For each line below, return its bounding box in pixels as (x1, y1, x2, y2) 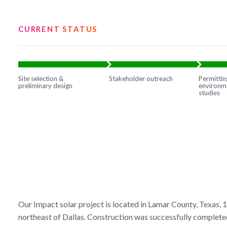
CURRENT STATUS (18, 24, 98, 33)
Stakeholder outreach (109, 74, 173, 83)
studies (199, 88, 220, 97)
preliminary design (18, 81, 72, 90)
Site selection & (18, 74, 63, 83)
